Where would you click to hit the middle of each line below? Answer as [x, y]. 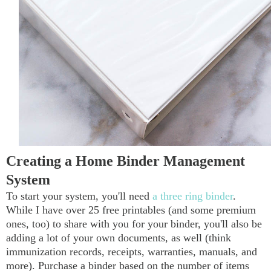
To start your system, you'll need [79, 196]
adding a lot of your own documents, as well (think [119, 238]
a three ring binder [193, 196]
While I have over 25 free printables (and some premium [131, 210]
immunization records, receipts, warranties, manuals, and [132, 252]
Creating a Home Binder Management [126, 161]
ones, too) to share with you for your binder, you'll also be [134, 224]
